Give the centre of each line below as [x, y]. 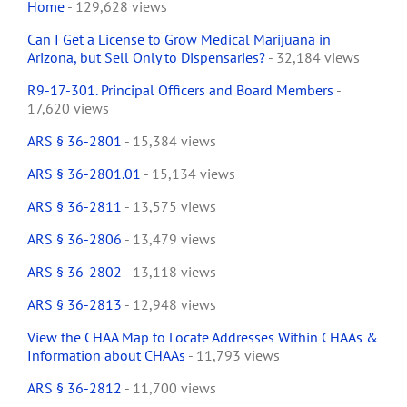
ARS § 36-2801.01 [84, 174]
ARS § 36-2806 [74, 239]
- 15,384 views [169, 141]
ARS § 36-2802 [74, 272]
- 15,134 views [188, 174]
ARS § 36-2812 [74, 388]
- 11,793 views [233, 356]
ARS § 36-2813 [74, 305]
